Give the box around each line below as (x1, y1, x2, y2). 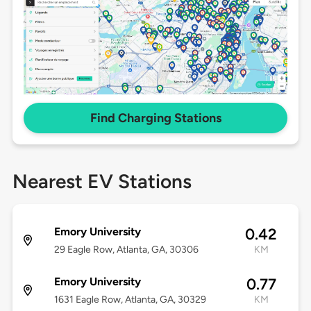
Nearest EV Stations (12, 169, 192, 194)
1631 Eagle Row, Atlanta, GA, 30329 (53, 294, 206, 306)
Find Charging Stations (90, 110, 221, 126)
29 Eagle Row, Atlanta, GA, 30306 (53, 244, 199, 256)
